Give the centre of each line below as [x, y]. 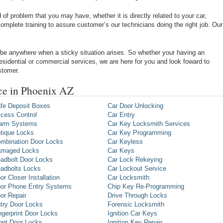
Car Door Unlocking [135, 106]
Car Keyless [125, 142]
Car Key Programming [139, 133]
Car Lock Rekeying [135, 160]
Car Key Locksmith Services [149, 124]
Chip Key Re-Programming [146, 187]
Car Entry [121, 115]
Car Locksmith [128, 178]
